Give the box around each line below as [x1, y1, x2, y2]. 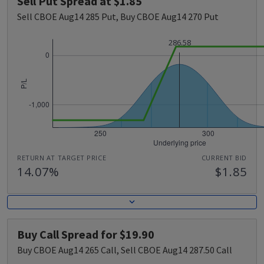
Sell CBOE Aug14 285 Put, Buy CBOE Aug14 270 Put [17, 11, 219, 23]
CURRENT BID [201, 153, 247, 163]
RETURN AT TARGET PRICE [17, 153, 107, 163]
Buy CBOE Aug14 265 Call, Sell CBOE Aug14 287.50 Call [17, 243, 232, 256]
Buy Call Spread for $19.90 [17, 226, 154, 242]
